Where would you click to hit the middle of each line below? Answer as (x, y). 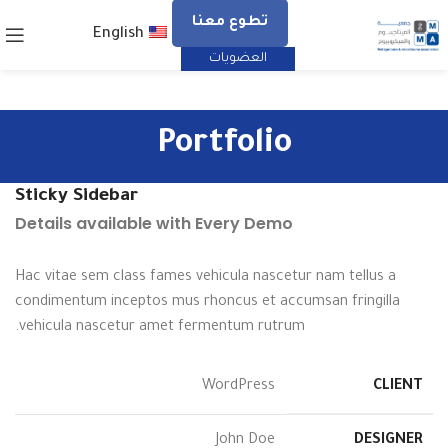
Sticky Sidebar (76, 197)
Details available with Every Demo (154, 223)
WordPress (238, 387)
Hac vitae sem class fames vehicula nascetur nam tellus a (205, 278)
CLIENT (398, 387)
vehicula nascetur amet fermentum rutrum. (162, 328)
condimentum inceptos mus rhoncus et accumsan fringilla (207, 303)
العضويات (237, 58)
